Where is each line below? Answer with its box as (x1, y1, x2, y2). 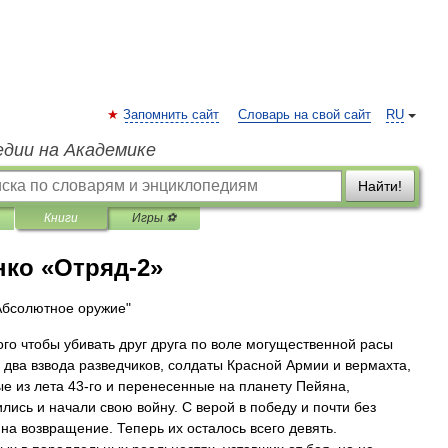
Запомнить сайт (123, 108, 219, 122)
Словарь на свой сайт (238, 108, 371, 122)
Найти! (358, 178, 402, 194)
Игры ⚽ (132, 211, 176, 225)
